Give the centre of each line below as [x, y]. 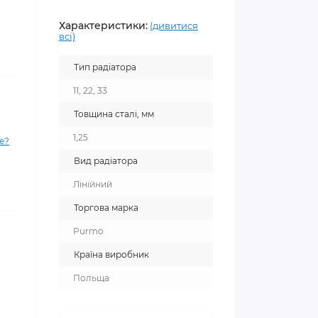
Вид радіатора [106, 161]
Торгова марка [106, 208]
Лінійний [93, 184]
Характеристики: [103, 26]
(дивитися [174, 26]
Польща [91, 278]
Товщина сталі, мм [114, 114]
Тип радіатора [105, 67]
